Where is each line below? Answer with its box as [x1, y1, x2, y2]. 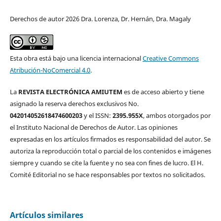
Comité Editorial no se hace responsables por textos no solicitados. [9, 170, 205, 180]
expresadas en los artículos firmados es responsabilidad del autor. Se [9, 135, 211, 144]
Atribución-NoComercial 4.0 [9, 66, 90, 75]
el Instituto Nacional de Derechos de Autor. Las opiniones [9, 123, 178, 132]
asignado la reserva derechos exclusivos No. [9, 99, 139, 109]
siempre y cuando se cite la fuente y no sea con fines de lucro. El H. [9, 158, 203, 168]
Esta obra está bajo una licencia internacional [9, 54, 143, 63]
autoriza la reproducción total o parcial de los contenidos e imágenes [9, 147, 211, 156]
